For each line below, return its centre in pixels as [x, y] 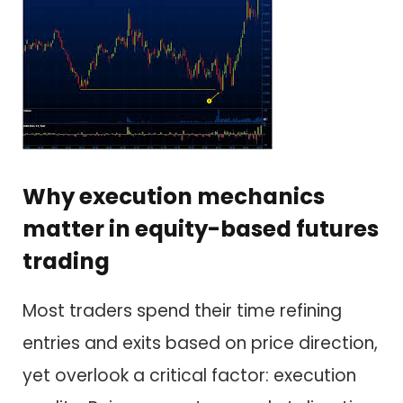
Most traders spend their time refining [182, 310]
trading [66, 262]
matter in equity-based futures [201, 229]
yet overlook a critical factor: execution [189, 375]
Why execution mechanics [174, 197]
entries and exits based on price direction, [200, 343]
